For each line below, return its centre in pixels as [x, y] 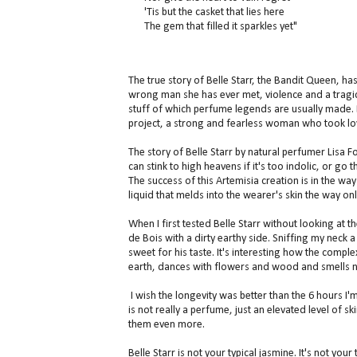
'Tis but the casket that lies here [214, 13]
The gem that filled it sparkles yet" [220, 27]
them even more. [166, 325]
